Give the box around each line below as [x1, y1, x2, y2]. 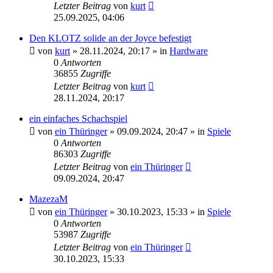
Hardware [169, 45, 208, 56]
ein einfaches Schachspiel [29, 113, 127, 124]
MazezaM [29, 193, 68, 204]
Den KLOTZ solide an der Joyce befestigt [29, 32, 191, 43]
